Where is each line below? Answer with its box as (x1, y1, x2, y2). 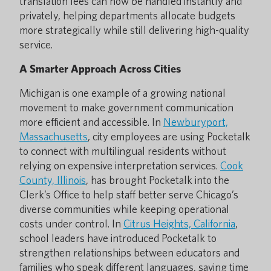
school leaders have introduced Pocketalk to (19, 232, 217, 244)
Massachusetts (19, 130, 88, 143)
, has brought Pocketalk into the (86, 174, 229, 186)
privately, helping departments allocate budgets (19, 9, 235, 22)
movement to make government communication (19, 101, 233, 114)
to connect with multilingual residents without (19, 145, 226, 157)
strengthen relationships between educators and (19, 246, 240, 259)
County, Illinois (19, 174, 86, 186)
